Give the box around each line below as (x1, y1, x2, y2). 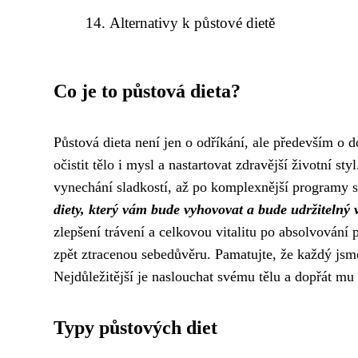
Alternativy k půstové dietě (109, 14, 276, 31)
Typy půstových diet (54, 317, 217, 338)
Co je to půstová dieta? (54, 81, 241, 101)
